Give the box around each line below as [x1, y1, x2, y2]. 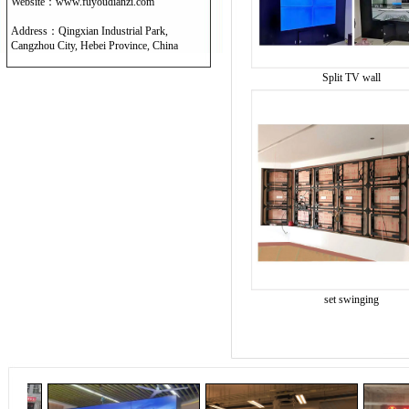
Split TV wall [321, 71, 381, 84]
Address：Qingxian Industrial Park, [11, 25, 168, 37]
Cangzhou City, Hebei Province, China [11, 39, 178, 52]
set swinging [323, 293, 379, 306]
